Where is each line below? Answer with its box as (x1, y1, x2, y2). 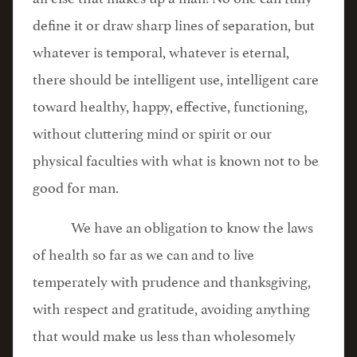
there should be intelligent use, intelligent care (33, 66, 319, 88)
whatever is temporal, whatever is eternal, (33, 39, 289, 61)
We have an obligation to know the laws (71, 214, 313, 237)
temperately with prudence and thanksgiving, (33, 269, 311, 291)
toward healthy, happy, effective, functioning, (33, 93, 308, 116)
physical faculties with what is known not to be (33, 147, 319, 170)
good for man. (33, 175, 119, 197)
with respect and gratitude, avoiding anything (33, 296, 310, 318)
